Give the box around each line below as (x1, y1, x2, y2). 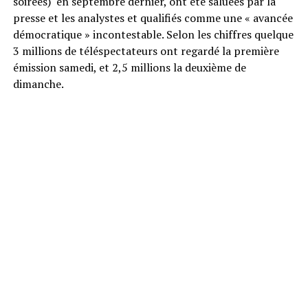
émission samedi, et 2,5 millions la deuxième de (12, 60, 246, 75)
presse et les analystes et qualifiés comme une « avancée (12, 10, 293, 25)
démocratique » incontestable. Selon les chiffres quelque (12, 27, 294, 42)
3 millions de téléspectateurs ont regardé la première (12, 43, 279, 58)
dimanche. (12, 76, 64, 91)
